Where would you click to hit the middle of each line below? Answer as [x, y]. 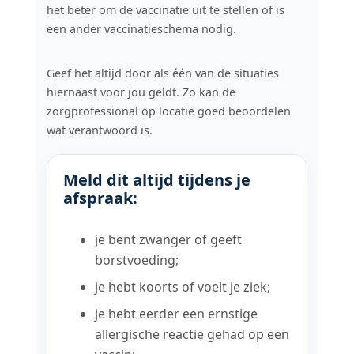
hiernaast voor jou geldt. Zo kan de [141, 92]
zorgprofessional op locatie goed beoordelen [169, 111]
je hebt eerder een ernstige [177, 314]
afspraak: [101, 198]
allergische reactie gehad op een [192, 335]
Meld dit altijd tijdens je [157, 180]
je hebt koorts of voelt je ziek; [183, 287]
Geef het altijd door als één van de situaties [163, 73]
